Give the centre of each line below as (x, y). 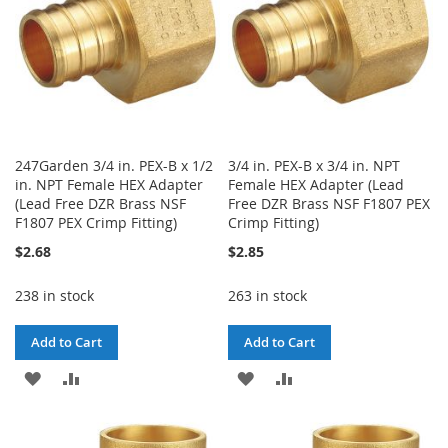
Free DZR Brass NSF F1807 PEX (329, 203)
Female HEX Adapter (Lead (316, 184)
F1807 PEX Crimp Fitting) (96, 222)
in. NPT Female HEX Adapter (109, 184)
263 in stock (268, 295)
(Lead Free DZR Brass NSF (100, 203)
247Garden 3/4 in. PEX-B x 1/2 (114, 165)
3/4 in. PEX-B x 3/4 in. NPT (314, 165)
